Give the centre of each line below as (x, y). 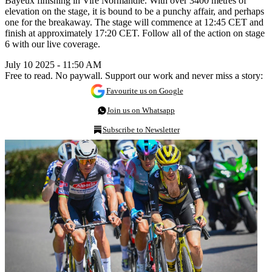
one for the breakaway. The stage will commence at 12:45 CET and (134, 22)
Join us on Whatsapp (141, 110)
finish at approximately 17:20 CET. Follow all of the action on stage (135, 33)
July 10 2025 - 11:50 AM (53, 64)
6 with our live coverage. (53, 44)
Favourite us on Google (144, 90)
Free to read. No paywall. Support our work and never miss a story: (134, 75)
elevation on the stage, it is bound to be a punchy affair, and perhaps (134, 11)
